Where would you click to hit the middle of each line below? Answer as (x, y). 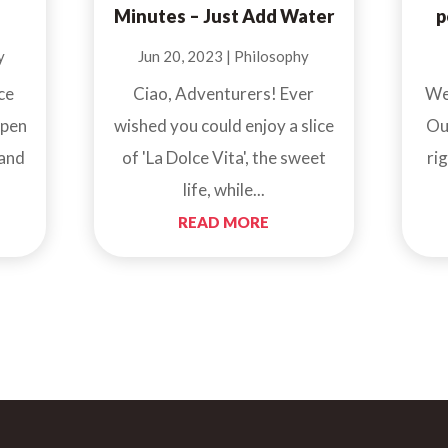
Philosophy (272, 56)
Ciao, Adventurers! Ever (224, 94)
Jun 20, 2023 (181, 56)
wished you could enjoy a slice (223, 126)
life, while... (223, 190)
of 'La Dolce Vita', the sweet (223, 158)
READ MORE (224, 222)
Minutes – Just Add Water (223, 16)
